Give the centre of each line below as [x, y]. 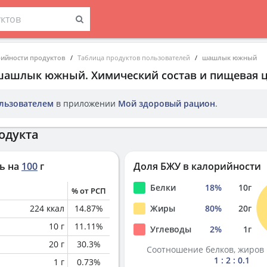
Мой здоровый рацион [167, 103]
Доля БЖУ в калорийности [197, 166]
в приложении [86, 103]
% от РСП [89, 191]
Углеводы [171, 229]
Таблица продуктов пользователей [134, 58]
